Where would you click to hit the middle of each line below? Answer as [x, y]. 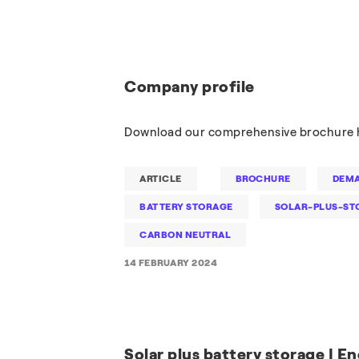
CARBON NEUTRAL [186, 235]
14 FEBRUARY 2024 [171, 263]
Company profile [190, 87]
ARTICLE [161, 179]
